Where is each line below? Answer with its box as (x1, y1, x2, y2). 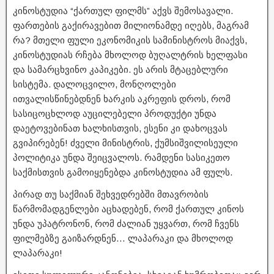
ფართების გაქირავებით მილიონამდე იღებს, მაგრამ (13, 20, 249, 31)
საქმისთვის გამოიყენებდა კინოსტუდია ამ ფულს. (13, 166, 232, 177)
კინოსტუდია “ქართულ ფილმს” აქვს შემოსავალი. (13, 5, 233, 16)
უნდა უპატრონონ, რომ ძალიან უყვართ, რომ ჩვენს (13, 218, 239, 229)
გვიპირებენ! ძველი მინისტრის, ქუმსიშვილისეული (13, 137, 238, 148)
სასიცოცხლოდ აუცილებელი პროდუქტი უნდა (13, 108, 217, 119)
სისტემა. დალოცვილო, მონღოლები (13, 78, 176, 89)
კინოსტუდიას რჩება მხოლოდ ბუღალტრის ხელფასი (13, 49, 248, 60)
